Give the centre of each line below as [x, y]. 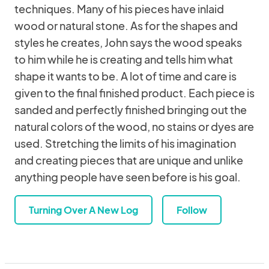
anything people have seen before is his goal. [128, 177]
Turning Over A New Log [83, 210]
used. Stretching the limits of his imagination [125, 143]
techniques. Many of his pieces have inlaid [119, 9]
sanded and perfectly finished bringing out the [131, 110]
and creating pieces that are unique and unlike [129, 160]
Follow [192, 210]
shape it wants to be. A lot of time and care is [125, 76]
